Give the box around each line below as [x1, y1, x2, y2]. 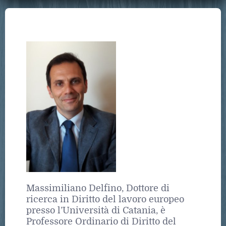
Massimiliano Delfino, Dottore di [26, 182, 169, 194]
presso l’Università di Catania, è [26, 204, 165, 216]
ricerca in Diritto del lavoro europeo [26, 193, 184, 205]
